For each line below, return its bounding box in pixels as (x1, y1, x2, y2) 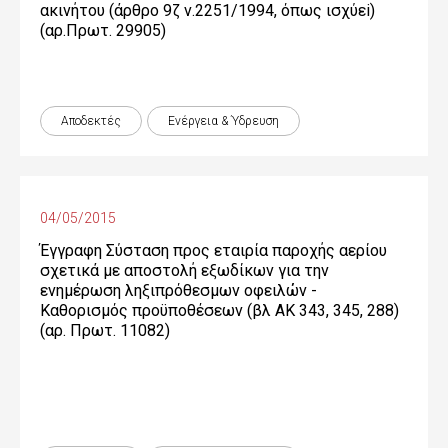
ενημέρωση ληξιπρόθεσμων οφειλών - (40, 281, 317, 300)
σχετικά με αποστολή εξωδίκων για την (40, 261, 329, 280)
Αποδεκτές (61, 114, 121, 128)
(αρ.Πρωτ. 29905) (40, 21, 166, 40)
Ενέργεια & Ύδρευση (168, 114, 279, 128)
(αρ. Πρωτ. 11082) (40, 321, 170, 340)
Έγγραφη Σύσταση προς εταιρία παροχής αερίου (40, 241, 387, 260)
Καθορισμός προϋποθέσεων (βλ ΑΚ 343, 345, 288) (40, 301, 399, 320)
